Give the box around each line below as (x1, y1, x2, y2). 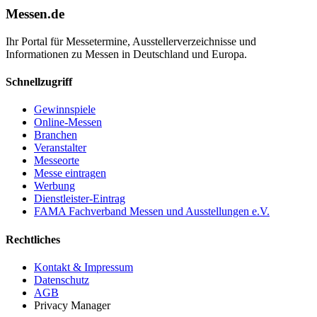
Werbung (34, 180, 75, 192)
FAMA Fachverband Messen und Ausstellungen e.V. (34, 205, 270, 218)
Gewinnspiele (34, 103, 96, 116)
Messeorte (34, 154, 79, 167)
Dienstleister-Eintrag (34, 192, 125, 205)
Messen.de (6, 6, 64, 22)
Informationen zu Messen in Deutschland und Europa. (6, 47, 247, 60)
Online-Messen (34, 116, 102, 129)
